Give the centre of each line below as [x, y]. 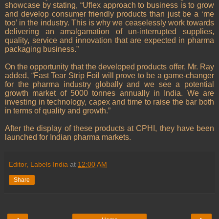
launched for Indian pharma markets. [68, 137]
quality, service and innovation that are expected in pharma [109, 41]
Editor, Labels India [38, 164]
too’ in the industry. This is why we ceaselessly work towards [109, 23]
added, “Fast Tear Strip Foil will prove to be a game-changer [109, 76]
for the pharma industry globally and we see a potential [109, 85]
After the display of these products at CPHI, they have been [109, 129]
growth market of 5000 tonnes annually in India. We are [109, 93]
